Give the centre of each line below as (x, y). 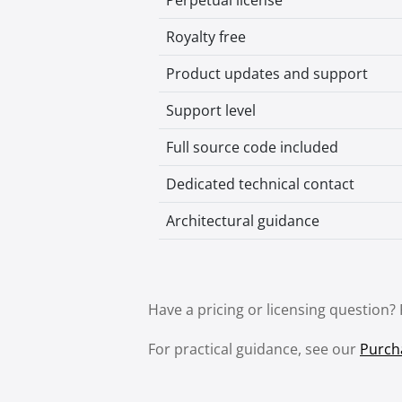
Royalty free (206, 37)
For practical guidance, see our (254, 349)
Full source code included (252, 147)
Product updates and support (267, 74)
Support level (211, 110)
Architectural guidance (243, 221)
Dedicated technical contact (260, 184)
